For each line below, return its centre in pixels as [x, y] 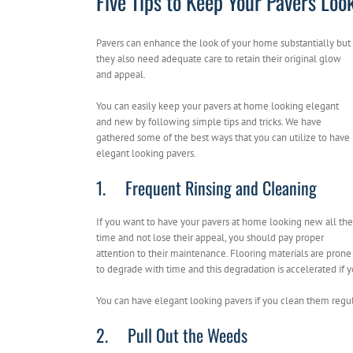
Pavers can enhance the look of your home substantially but [223, 43]
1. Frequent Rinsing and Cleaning [206, 188]
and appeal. [121, 75]
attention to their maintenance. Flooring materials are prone [224, 254]
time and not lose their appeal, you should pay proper [210, 238]
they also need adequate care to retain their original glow [219, 59]
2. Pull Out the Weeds [172, 335]
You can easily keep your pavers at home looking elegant [217, 106]
